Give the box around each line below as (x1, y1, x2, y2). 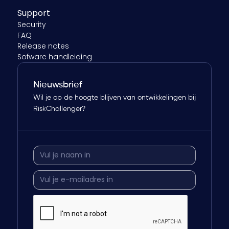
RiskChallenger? (33, 105, 85, 112)
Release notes (17, 40, 69, 51)
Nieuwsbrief (33, 80, 82, 89)
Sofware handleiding (17, 51, 92, 62)
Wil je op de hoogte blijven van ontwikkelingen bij (33, 94, 196, 101)
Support (17, 7, 50, 19)
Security (17, 19, 46, 30)
